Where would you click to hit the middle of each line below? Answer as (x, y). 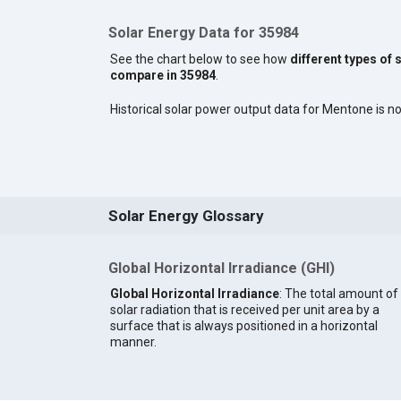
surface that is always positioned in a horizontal (243, 325)
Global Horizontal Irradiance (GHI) (221, 269)
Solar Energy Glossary (186, 216)
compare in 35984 (162, 76)
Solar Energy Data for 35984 (203, 33)
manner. (133, 341)
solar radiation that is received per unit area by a (244, 309)
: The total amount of (338, 293)
